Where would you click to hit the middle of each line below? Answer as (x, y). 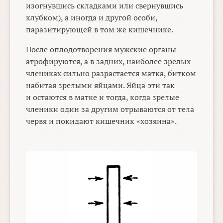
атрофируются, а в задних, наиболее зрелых (109, 61)
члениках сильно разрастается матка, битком (111, 73)
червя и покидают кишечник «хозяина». (102, 121)
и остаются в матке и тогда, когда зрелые (103, 97)
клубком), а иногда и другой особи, (92, 18)
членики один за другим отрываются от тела (110, 109)
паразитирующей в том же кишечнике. (100, 30)
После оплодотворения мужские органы (101, 50)
